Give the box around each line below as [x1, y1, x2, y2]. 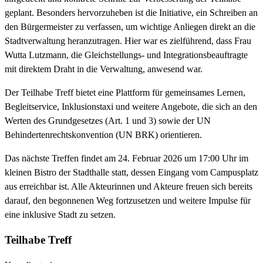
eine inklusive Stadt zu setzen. [5, 210, 116, 220]
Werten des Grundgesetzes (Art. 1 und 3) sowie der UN [5, 116, 211, 126]
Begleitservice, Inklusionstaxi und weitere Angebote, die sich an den [5, 102, 257, 112]
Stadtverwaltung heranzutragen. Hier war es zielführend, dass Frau [5, 36, 251, 46]
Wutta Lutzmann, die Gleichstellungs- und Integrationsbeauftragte [5, 50, 248, 60]
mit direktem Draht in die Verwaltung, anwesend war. [5, 64, 203, 75]
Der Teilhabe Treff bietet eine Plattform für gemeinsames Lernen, [5, 87, 245, 98]
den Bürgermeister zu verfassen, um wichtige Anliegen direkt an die [5, 22, 255, 32]
